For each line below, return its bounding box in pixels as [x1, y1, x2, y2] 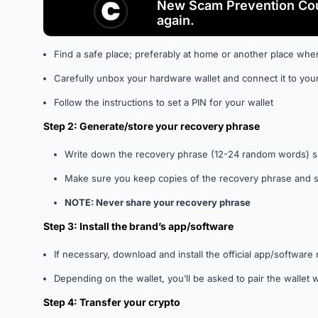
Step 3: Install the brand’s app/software [43, 220, 234, 232]
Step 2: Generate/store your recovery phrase [43, 120, 260, 132]
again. [157, 13, 194, 28]
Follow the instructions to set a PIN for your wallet [54, 97, 273, 108]
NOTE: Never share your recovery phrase [65, 197, 251, 208]
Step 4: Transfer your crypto [43, 296, 180, 308]
